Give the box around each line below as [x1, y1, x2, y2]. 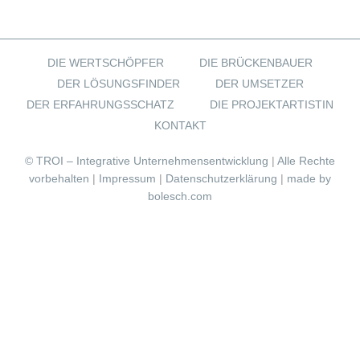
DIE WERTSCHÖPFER [47, 56, 164, 69]
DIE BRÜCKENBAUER [199, 56, 313, 69]
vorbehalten [29, 172, 89, 185]
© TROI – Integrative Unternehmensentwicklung [25, 154, 268, 167]
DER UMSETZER [215, 77, 304, 90]
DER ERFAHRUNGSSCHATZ [27, 98, 174, 111]
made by [287, 172, 331, 185]
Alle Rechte [277, 154, 335, 167]
